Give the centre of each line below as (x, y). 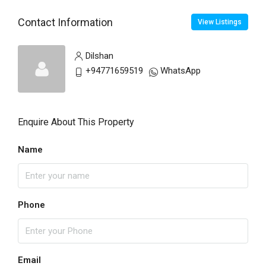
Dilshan (99, 56)
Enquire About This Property (76, 122)
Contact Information (65, 22)
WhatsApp (180, 71)
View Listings (220, 22)
